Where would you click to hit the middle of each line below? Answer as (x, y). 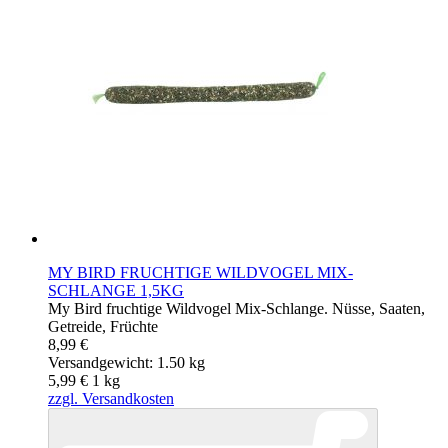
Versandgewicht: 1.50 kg (126, 363)
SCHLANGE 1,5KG (116, 291)
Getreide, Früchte (103, 327)
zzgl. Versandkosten (111, 399)
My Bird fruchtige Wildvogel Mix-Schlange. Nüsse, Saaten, (236, 309)
